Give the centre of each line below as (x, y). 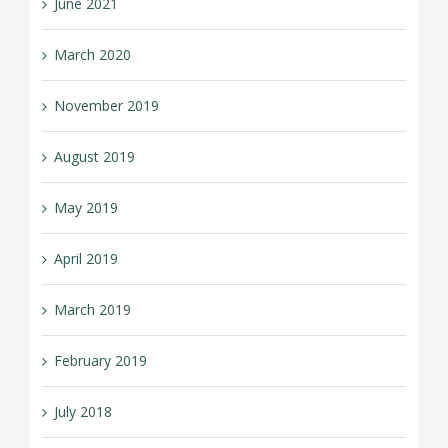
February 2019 (100, 360)
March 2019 (92, 309)
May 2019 (85, 207)
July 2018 (82, 411)
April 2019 (85, 258)
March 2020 (92, 54)
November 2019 (106, 105)
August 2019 (94, 156)
